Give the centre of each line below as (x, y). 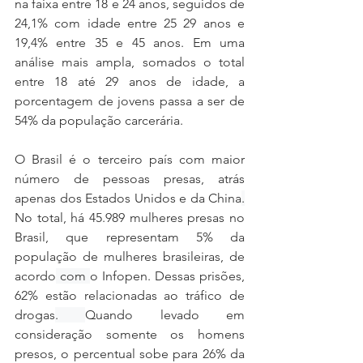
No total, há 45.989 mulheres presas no (130, 218)
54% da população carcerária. (99, 121)
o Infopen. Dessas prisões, (167, 276)
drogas (35, 315)
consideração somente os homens (130, 335)
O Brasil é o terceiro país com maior (130, 160)
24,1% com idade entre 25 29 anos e (130, 23)
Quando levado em (165, 315)
